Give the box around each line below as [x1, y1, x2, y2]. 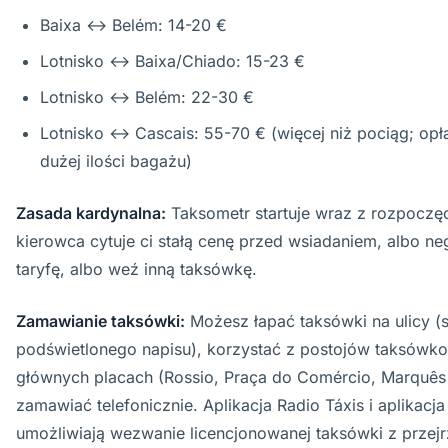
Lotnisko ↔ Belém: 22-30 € [40, 87, 254, 107]
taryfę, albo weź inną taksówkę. [16, 259, 257, 279]
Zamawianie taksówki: [16, 311, 185, 331]
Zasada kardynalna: [16, 203, 166, 223]
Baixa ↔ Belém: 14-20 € [40, 15, 227, 35]
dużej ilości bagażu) [40, 151, 192, 171]
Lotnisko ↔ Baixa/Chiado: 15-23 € [40, 51, 305, 71]
